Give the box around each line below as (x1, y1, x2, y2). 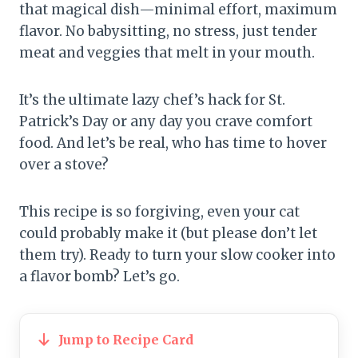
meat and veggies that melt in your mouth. (19, 43, 315, 62)
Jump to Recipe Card (58, 331, 193, 348)
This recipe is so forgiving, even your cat (19, 202, 300, 221)
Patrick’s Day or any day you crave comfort (19, 112, 312, 130)
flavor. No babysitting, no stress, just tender (19, 22, 317, 40)
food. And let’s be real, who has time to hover (19, 133, 327, 152)
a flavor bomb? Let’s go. (19, 267, 180, 285)
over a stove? (19, 155, 109, 173)
